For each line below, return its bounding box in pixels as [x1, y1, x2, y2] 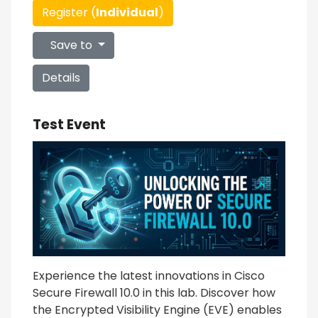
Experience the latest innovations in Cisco [33, 267, 265, 284]
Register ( [42, 4, 96, 21]
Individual [96, 4, 158, 21]
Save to [48, 37, 95, 53]
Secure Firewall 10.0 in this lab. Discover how [33, 284, 275, 301]
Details [42, 70, 80, 86]
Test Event [33, 115, 106, 134]
